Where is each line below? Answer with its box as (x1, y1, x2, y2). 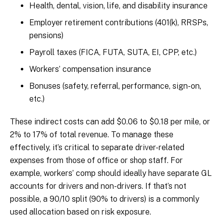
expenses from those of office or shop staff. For (10, 156, 183, 166)
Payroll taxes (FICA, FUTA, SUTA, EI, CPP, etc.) (29, 48, 197, 57)
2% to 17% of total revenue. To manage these (10, 130, 173, 140)
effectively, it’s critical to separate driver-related (10, 143, 184, 153)
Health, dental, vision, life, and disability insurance (29, 1, 208, 11)
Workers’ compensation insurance (29, 64, 151, 74)
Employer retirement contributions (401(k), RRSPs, (29, 18, 208, 28)
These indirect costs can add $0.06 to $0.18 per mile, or (10, 117, 210, 127)
